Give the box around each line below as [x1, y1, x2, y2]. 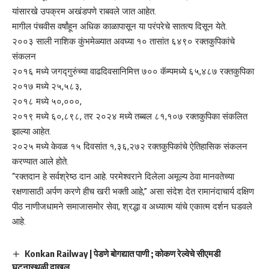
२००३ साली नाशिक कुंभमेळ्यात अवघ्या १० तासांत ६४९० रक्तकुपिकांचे [12, 35, 235, 47]
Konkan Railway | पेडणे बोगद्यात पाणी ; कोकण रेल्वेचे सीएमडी [25, 247, 221, 259]
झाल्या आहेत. [12, 125, 51, 137]
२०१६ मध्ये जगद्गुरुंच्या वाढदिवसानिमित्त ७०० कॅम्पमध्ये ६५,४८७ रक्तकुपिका [12, 65, 254, 77]
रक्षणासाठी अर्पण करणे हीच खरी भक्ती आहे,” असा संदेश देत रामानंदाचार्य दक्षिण [12, 186, 254, 197]
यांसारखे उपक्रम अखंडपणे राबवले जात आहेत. [12, 5, 156, 17]
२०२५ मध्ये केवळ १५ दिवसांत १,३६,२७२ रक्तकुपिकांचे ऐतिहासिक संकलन [12, 141, 247, 152]
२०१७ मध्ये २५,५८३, [12, 80, 82, 92]
